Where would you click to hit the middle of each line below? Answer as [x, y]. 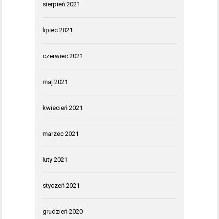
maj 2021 [55, 82]
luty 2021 [55, 160]
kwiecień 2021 [63, 108]
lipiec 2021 [58, 30]
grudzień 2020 [63, 212]
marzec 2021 [61, 134]
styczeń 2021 [61, 186]
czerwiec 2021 [63, 56]
